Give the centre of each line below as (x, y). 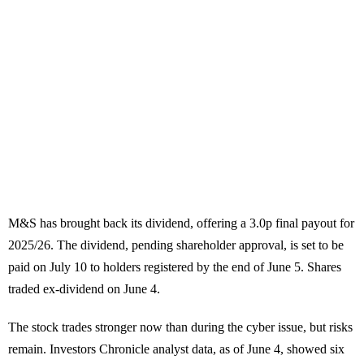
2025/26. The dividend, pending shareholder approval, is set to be (176, 245)
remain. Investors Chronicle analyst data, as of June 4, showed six (176, 349)
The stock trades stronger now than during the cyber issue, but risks (180, 327)
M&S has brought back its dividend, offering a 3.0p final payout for (181, 223)
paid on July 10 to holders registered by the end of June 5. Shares (175, 267)
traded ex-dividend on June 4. (84, 289)
